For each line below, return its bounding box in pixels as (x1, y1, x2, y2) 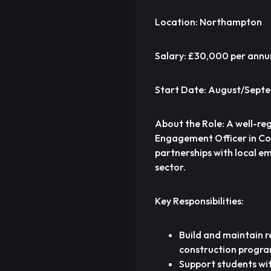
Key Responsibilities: (155, 195, 244, 207)
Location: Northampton (155, 16, 262, 28)
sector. (155, 161, 186, 173)
